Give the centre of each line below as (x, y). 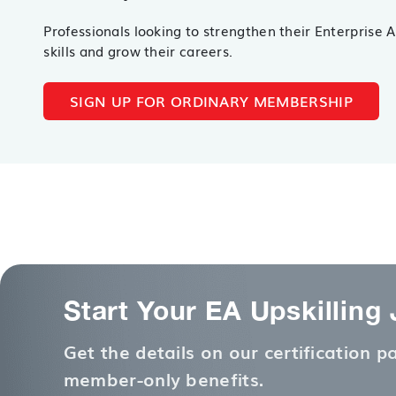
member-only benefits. (164, 379)
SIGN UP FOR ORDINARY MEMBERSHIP (211, 101)
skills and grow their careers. (138, 50)
